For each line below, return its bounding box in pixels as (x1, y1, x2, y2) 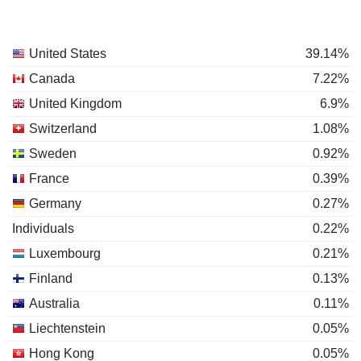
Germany (29, 197, 81, 210)
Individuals (12, 222, 74, 235)
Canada (29, 72, 75, 85)
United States (29, 47, 106, 60)
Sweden (29, 147, 77, 160)
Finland (29, 272, 73, 285)
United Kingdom (29, 97, 122, 110)
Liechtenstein (29, 322, 106, 335)
